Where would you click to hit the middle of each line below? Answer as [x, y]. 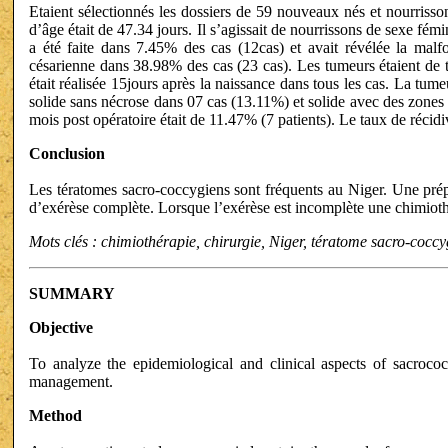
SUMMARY [72, 293]
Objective [61, 327]
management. [71, 381]
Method [55, 415]
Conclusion [67, 153]
